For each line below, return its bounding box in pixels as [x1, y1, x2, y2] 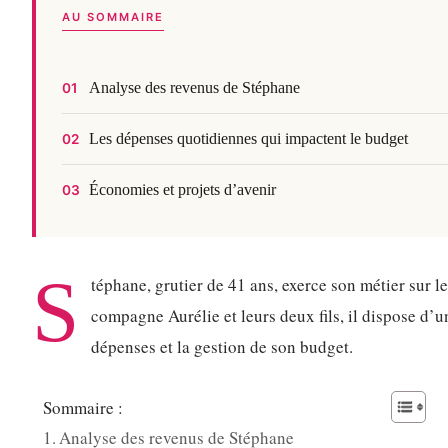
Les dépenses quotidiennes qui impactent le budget [88, 130, 408, 148]
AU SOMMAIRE [61, 9, 164, 24]
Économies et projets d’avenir [88, 181, 276, 199]
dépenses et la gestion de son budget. [91, 334, 353, 358]
